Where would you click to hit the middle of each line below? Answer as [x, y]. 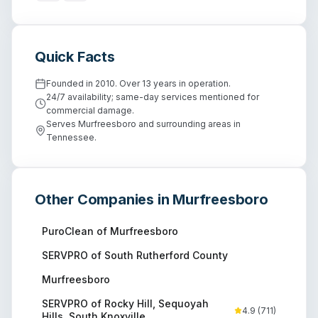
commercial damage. [90, 111]
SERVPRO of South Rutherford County [135, 256]
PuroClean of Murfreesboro [110, 231]
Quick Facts [75, 57]
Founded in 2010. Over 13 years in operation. [138, 84]
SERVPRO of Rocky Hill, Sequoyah [125, 304]
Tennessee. [71, 138]
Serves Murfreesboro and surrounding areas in [143, 124]
